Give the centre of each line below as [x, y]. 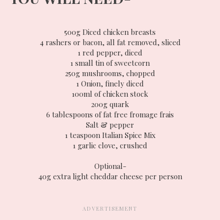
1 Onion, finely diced [110, 84]
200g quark [110, 104]
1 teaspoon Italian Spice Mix [110, 135]
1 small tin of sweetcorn [110, 63]
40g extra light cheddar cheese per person [110, 177]
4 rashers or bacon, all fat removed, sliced [110, 42]
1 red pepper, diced [110, 53]
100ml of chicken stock [110, 94]
